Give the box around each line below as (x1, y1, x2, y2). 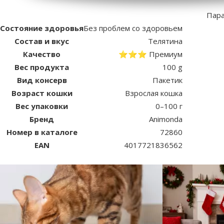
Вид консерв (16, 74, 67, 85)
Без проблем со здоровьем (83, 22, 182, 33)
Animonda (149, 113, 182, 124)
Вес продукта (14, 61, 69, 72)
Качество (23, 48, 60, 59)
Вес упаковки (15, 100, 68, 111)
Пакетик (152, 74, 182, 85)
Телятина (148, 35, 182, 46)
